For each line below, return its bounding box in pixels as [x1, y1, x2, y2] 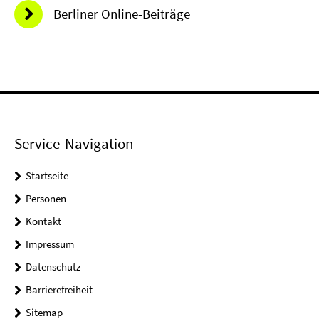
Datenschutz [26, 260, 80, 274]
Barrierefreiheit [26, 283, 93, 297]
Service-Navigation [14, 134, 133, 154]
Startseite [26, 169, 68, 183]
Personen [26, 192, 66, 206]
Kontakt [26, 214, 61, 229]
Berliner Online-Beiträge [53, 5, 190, 23]
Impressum [26, 237, 74, 251]
